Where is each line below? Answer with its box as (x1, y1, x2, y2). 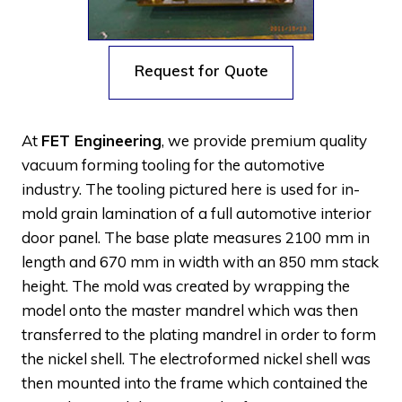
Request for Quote (135, 60, 268, 80)
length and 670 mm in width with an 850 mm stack (22, 251, 379, 271)
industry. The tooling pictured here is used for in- (22, 179, 360, 198)
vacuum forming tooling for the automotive (22, 154, 325, 174)
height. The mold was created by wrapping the (22, 275, 350, 295)
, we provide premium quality (162, 130, 367, 150)
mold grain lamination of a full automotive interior (22, 203, 371, 223)
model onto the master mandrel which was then (22, 300, 358, 319)
